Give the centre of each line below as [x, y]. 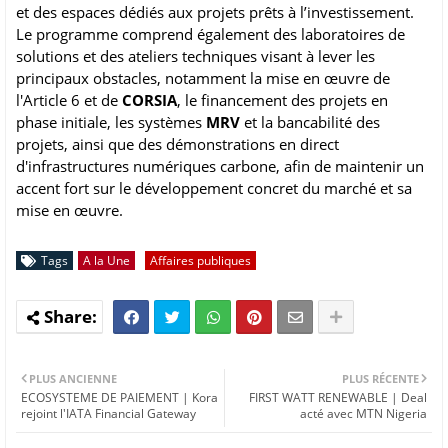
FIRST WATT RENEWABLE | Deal [338, 398]
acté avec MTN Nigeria [363, 414]
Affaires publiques [200, 261]
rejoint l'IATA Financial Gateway [108, 414]
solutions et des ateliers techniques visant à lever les [195, 56]
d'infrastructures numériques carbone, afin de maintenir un [220, 166]
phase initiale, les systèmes [111, 122]
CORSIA [149, 100]
